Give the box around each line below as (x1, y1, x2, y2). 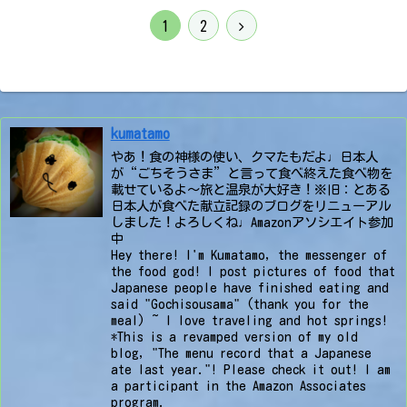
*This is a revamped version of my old (110, 329, 358, 343)
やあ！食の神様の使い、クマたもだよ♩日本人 (110, 149, 378, 164)
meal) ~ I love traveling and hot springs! (110, 313, 388, 327)
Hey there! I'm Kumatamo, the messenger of (110, 247, 387, 262)
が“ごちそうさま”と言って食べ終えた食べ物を (110, 165, 392, 180)
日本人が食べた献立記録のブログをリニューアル (110, 198, 391, 213)
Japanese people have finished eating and (110, 280, 389, 294)
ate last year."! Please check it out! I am (110, 362, 391, 376)
